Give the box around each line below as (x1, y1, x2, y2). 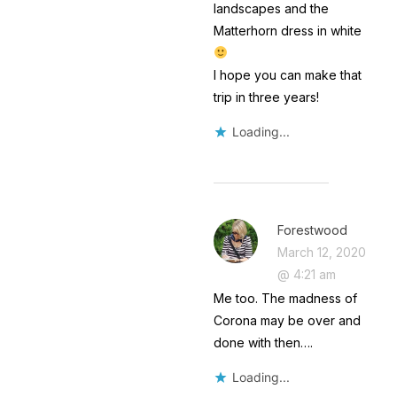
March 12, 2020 (276, 244, 366, 260)
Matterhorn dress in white (213, 22, 362, 38)
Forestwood (276, 222, 347, 237)
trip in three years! (213, 89, 319, 105)
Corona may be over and (213, 312, 361, 328)
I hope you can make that (213, 66, 362, 82)
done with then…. (213, 334, 313, 350)
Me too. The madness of (213, 290, 357, 306)
